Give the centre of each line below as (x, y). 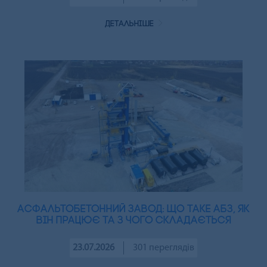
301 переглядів (164, 248)
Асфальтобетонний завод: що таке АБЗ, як (133, 209)
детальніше (130, 24)
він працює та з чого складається (133, 221)
